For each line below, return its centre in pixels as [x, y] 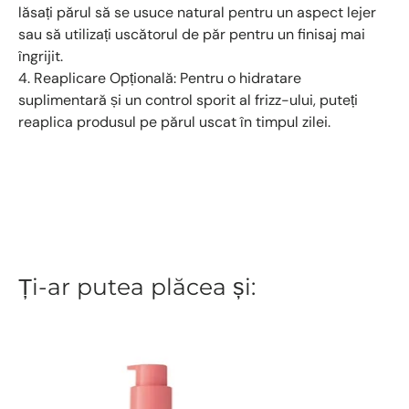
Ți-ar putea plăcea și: [137, 286]
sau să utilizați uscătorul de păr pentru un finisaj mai [192, 34]
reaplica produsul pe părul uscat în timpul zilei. [174, 121]
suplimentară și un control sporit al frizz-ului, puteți [188, 100]
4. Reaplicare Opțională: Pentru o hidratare [160, 78]
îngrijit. [41, 56]
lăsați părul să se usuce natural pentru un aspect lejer [197, 12]
